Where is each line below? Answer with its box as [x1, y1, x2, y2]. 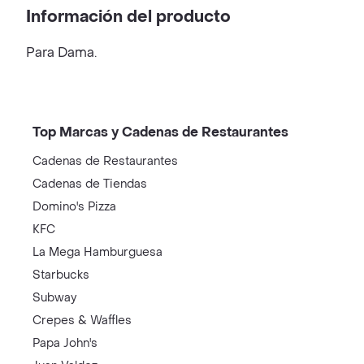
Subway [32, 290, 76, 305]
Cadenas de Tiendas [32, 176, 147, 192]
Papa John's [32, 336, 97, 351]
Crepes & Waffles [32, 313, 132, 328]
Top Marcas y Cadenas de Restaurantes [32, 123, 288, 141]
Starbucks [32, 267, 89, 283]
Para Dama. [26, 44, 97, 61]
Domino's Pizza [32, 199, 116, 214]
